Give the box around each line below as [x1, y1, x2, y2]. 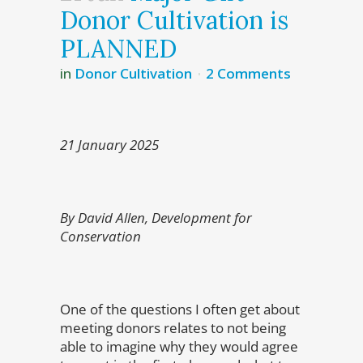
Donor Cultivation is [60, 5, 288, 36]
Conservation [60, 227, 141, 246]
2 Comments [206, 64, 291, 83]
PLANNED [60, 33, 177, 64]
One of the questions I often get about [60, 300, 300, 318]
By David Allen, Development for [60, 208, 252, 227]
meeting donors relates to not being [60, 318, 286, 337]
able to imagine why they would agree [60, 337, 298, 356]
